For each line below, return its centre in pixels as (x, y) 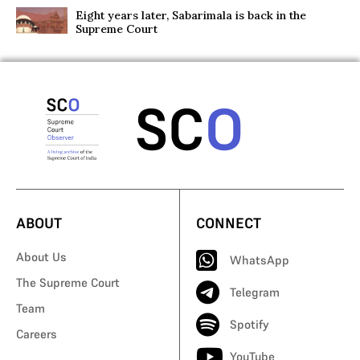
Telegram (255, 292)
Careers (37, 333)
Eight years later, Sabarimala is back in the (190, 16)
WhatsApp (260, 260)
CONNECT (229, 223)
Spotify (250, 324)
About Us (41, 256)
